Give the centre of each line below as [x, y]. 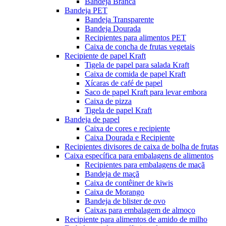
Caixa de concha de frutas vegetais [140, 47]
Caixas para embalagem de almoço [140, 210]
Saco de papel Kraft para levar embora [146, 92]
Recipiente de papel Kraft [105, 56]
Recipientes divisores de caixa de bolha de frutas [142, 147]
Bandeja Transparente [119, 19]
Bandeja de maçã [112, 174]
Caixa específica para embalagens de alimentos [139, 156]
